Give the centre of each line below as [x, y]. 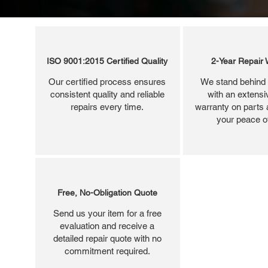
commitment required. [107, 251]
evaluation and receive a [107, 226]
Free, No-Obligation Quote [107, 192]
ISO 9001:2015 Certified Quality [107, 61]
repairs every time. [107, 106]
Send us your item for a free [107, 213]
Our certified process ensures [107, 81]
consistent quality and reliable [107, 94]
